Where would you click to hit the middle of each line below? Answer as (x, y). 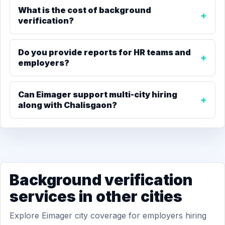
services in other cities (96, 196)
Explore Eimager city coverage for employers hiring (108, 215)
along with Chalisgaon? (68, 105)
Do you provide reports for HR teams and (104, 52)
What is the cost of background (85, 10)
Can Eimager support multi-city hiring (98, 94)
